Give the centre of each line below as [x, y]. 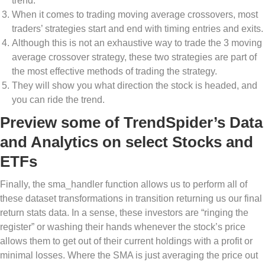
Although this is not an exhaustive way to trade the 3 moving [137, 43]
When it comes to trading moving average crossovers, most [135, 15]
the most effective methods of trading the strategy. [114, 72]
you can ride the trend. [58, 100]
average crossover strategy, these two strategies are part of [134, 57]
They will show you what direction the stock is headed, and [135, 86]
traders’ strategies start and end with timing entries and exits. [138, 29]
